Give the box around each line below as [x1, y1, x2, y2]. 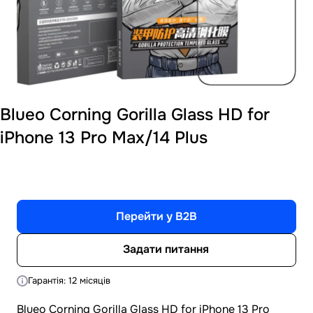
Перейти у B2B [116, 208, 197, 224]
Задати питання [123, 242, 209, 257]
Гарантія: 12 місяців [28, 274, 110, 286]
